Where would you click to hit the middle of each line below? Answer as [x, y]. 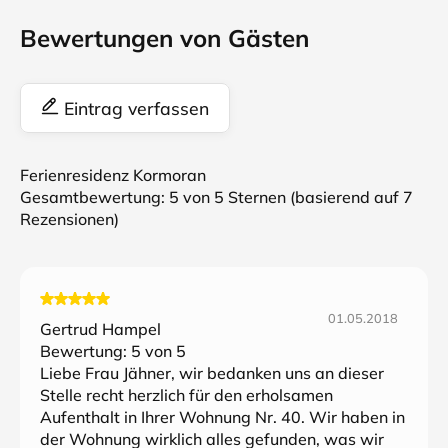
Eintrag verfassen [134, 108]
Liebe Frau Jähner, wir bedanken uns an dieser [212, 373]
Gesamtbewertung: [94, 197]
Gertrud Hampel [100, 329]
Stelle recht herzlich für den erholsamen [186, 395]
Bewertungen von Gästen [164, 38]
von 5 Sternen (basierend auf [291, 197]
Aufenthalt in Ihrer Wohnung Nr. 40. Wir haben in [222, 417]
